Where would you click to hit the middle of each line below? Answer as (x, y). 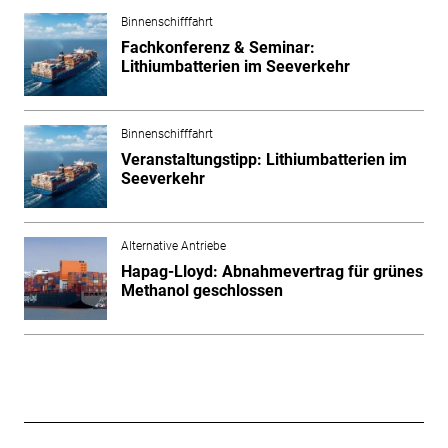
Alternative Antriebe (173, 245)
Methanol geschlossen (201, 290)
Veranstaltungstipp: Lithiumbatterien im (263, 159)
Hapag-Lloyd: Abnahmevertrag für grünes (271, 271)
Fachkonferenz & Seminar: (217, 47)
